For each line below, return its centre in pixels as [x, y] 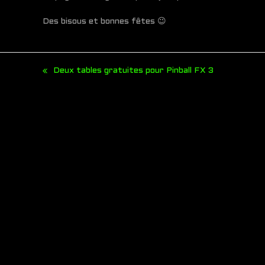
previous [60, 77]
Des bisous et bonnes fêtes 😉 [104, 22]
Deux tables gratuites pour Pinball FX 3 [133, 71]
